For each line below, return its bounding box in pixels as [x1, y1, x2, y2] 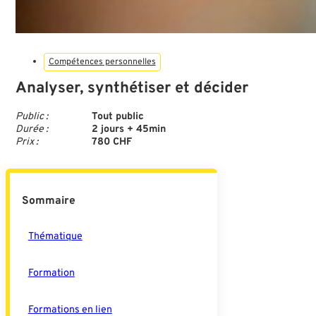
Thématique [28, 230, 83, 243]
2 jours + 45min [91, 123, 166, 136]
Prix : [15, 135, 38, 149]
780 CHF [91, 135, 132, 149]
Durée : [15, 123, 48, 136]
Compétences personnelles [48, 56, 156, 68]
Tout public [91, 110, 144, 123]
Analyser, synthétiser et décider [15, 78, 248, 98]
